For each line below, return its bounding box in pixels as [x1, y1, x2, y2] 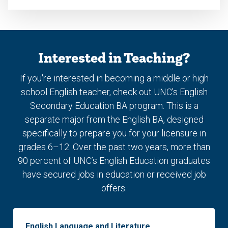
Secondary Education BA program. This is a [30, 100, 198, 111]
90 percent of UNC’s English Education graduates [18, 155, 210, 166]
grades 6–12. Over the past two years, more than [18, 141, 210, 153]
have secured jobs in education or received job [22, 169, 206, 180]
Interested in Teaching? [38, 48, 190, 67]
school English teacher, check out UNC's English [20, 87, 208, 98]
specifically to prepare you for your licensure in [22, 128, 206, 139]
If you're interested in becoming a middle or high [19, 73, 209, 84]
